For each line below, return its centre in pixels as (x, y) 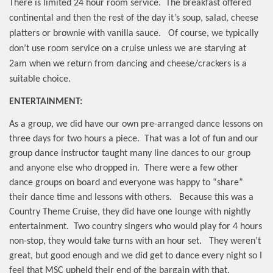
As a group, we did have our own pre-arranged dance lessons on (136, 125)
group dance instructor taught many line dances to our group (130, 154)
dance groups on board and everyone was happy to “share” (126, 183)
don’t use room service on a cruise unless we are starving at (128, 48)
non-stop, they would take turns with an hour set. (105, 242)
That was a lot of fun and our (201, 139)
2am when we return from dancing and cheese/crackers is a (128, 64)
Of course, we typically (213, 33)
